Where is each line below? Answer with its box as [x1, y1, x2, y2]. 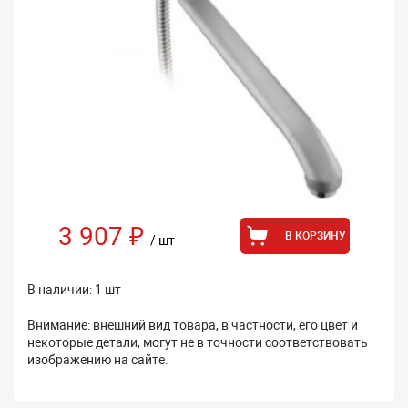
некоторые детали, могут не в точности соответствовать [27, 335, 368, 350]
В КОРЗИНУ [285, 229, 347, 242]
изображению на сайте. [27, 352, 168, 367]
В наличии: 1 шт [27, 282, 121, 297]
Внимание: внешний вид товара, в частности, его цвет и [27, 318, 358, 332]
